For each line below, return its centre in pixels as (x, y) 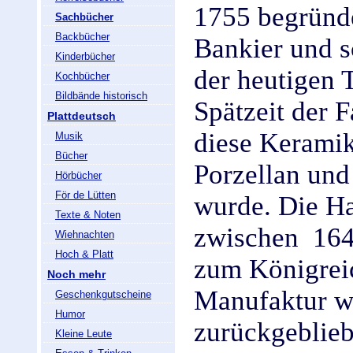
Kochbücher (82, 76)
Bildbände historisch (101, 96)
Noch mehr (76, 274)
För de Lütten (85, 195)
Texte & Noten (88, 215)
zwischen (246, 238)
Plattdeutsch (82, 116)
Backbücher (82, 37)
